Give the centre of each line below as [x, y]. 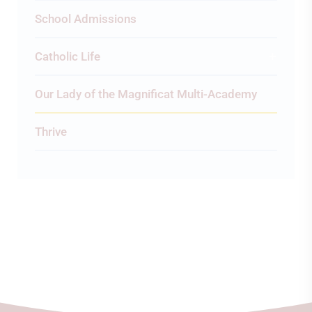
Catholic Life [68, 56]
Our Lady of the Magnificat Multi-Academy [146, 94]
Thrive [51, 132]
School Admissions [86, 19]
